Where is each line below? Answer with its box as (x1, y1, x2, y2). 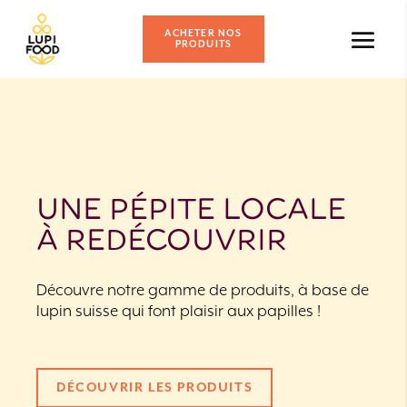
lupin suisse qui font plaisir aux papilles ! (36, 303, 321, 322)
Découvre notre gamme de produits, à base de (36, 282, 369, 301)
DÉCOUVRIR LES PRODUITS (56, 381, 253, 396)
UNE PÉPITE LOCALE (36, 194, 346, 227)
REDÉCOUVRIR (65, 225, 287, 258)
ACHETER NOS (164, 27, 243, 39)
